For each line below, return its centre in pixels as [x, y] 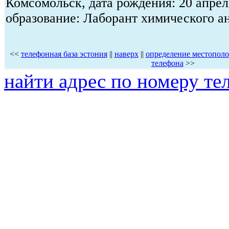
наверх [126, 54]
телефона [167, 63]
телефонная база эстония [64, 54]
